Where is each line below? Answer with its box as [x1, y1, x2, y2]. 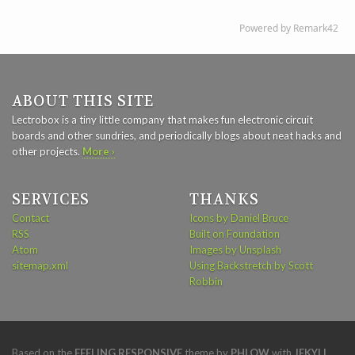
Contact [12, 211, 49, 224]
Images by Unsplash [189, 242, 281, 256]
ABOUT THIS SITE [12, 92, 154, 112]
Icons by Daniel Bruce [189, 211, 288, 224]
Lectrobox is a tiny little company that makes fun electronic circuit [12, 113, 313, 127]
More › [82, 145, 115, 158]
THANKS [189, 189, 259, 209]
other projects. [12, 145, 82, 158]
